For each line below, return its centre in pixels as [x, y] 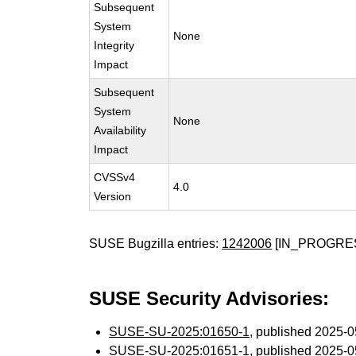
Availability [120, 130]
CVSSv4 [115, 177]
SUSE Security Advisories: [209, 298]
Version [113, 196]
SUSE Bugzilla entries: [156, 244]
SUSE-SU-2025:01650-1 [180, 332]
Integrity [114, 45]
